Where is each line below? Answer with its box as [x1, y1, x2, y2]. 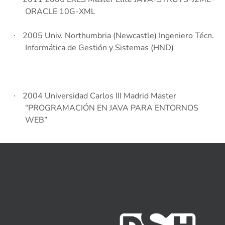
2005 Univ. [23, 30, 65, 42]
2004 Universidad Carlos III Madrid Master [23, 90, 176, 102]
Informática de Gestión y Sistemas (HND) [25, 42, 174, 54]
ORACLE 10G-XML [25, 6, 95, 18]
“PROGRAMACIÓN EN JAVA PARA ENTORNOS [25, 102, 198, 114]
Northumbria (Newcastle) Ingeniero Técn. [65, 30, 214, 42]
